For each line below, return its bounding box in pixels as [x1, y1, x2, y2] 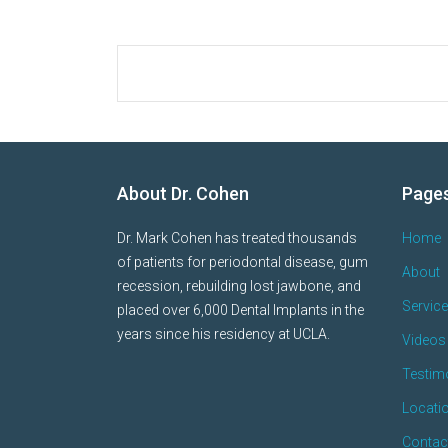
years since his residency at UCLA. [117, 326, 330, 342]
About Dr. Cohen [117, 183, 249, 204]
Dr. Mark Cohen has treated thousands [117, 230, 357, 246]
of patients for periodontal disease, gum [117, 254, 368, 270]
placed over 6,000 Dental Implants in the [117, 302, 364, 318]
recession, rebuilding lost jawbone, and [117, 278, 361, 294]
